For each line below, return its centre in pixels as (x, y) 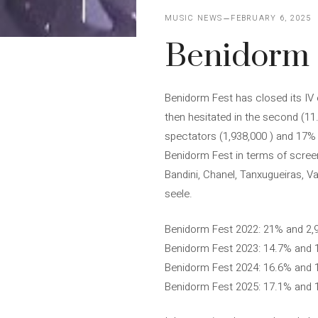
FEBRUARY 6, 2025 (271, 18)
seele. (179, 194)
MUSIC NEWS (194, 18)
